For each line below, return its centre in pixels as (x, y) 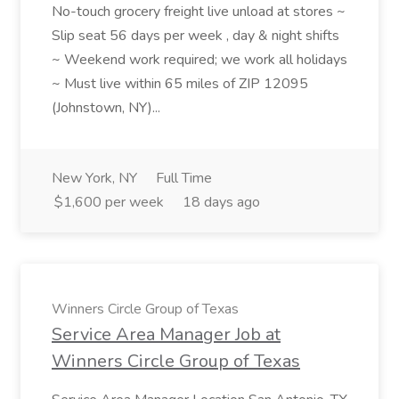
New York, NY (94, 178)
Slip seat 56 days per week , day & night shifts (195, 36)
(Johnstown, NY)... (108, 108)
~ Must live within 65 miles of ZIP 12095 (180, 84)
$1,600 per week (109, 202)
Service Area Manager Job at (166, 334)
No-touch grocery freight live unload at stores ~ (199, 12)
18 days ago (221, 202)
